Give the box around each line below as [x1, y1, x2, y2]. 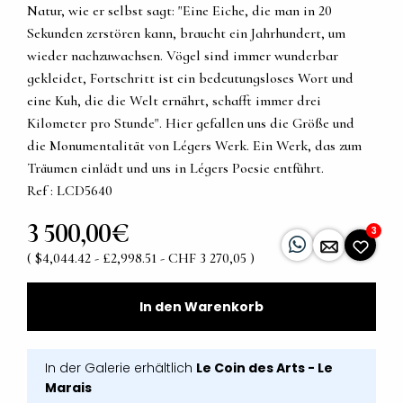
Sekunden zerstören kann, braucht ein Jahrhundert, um [27, 24, 345, 43]
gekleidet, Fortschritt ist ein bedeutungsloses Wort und [27, 69, 354, 88]
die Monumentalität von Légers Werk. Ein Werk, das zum [27, 137, 362, 156]
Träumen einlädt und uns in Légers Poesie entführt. [27, 159, 324, 178]
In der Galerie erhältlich [45, 359, 196, 378]
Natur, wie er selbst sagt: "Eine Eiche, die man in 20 [27, 2, 332, 21]
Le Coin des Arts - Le [196, 359, 333, 378]
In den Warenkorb [139, 298, 264, 317]
